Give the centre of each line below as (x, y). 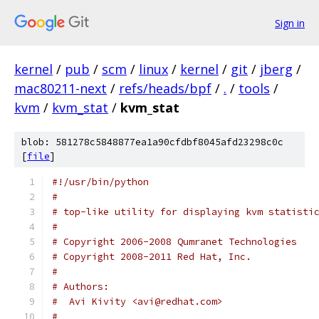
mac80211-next (61, 88)
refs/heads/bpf (165, 88)
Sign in (290, 23)
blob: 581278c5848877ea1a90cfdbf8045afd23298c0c (152, 142)
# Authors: (80, 287)
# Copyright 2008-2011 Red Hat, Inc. (152, 257)
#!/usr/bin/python (100, 182)
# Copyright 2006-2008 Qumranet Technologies (174, 242)
